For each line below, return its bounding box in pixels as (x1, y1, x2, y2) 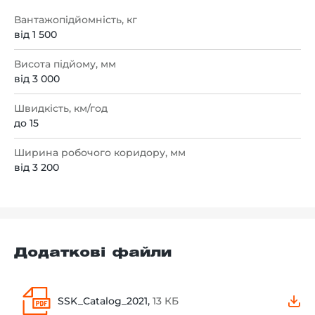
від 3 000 (14, 72, 60, 85)
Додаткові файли (14, 247, 172, 259)
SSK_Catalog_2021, (58, 294, 153, 307)
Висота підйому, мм (14, 57, 116, 70)
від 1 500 (14, 27, 57, 41)
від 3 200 (14, 160, 59, 174)
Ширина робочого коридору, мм (14, 146, 186, 159)
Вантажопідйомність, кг (14, 13, 137, 26)
